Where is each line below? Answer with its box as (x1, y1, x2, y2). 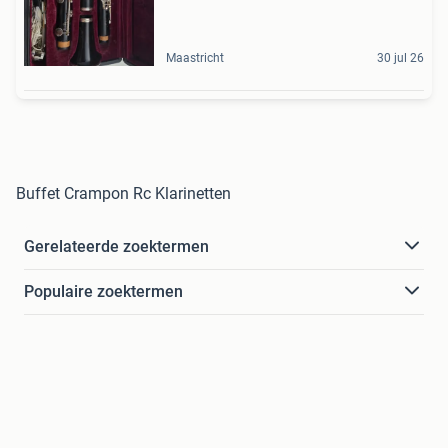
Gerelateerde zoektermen (24, 236, 209, 256)
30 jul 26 (377, 50, 424, 65)
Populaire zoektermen (24, 281, 183, 301)
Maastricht (166, 50, 224, 65)
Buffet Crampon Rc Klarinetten (16, 183, 231, 203)
